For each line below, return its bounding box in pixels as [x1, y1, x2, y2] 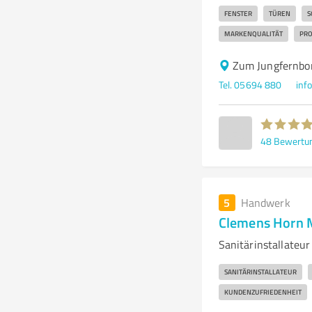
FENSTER [224, 8, 252, 18]
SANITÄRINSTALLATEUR [224, 267, 297, 276]
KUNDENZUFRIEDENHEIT [224, 287, 302, 297]
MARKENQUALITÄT [224, 29, 283, 38]
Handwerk [240, 195, 290, 210]
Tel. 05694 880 [218, 78, 282, 91]
